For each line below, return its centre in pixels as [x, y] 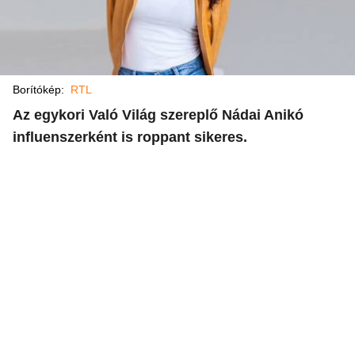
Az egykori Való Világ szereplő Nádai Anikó [158, 115]
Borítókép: [42, 90]
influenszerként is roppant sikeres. [130, 137]
